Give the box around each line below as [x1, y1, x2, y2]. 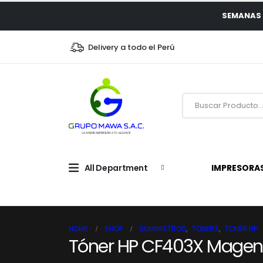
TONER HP [225, 223, 257, 234]
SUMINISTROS [139, 223, 186, 234]
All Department [84, 161, 148, 174]
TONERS [192, 223, 219, 234]
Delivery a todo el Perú [87, 41, 174, 53]
